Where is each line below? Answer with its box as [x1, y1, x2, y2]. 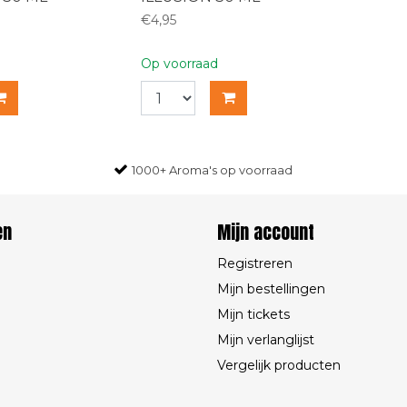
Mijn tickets [217, 306, 290, 323]
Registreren [217, 255, 293, 272]
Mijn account [217, 218, 314, 246]
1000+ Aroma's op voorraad [132, 163, 293, 177]
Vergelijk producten [217, 357, 341, 373]
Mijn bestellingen [217, 281, 325, 297]
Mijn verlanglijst [217, 332, 314, 348]
